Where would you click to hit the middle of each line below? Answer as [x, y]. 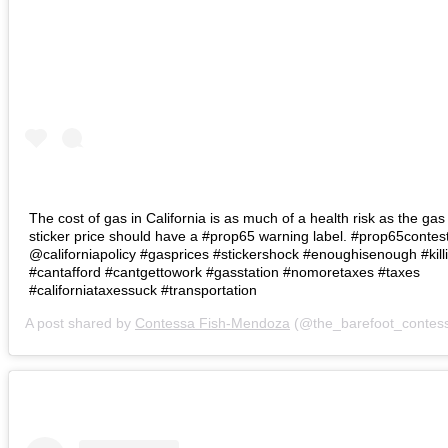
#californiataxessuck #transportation [143, 290]
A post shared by [80, 323]
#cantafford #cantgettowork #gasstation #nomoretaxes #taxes [224, 272]
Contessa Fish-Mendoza [212, 323]
